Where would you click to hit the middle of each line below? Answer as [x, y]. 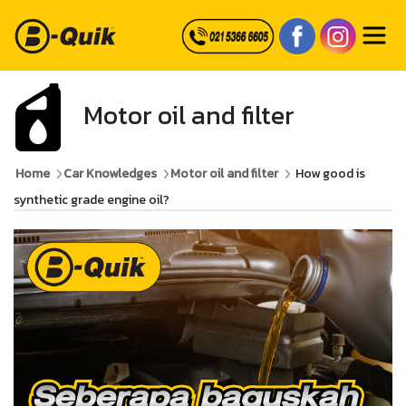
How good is [330, 174]
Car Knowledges [110, 174]
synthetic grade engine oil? [92, 200]
